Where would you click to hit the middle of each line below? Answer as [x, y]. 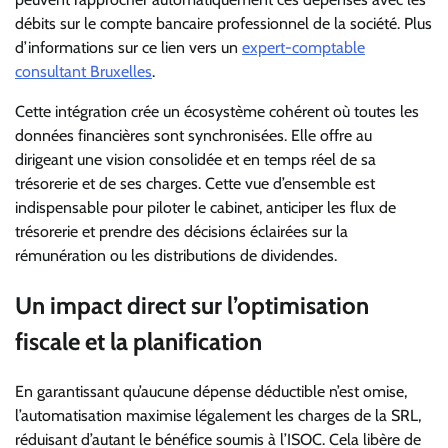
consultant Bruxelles [83, 71]
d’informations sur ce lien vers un [128, 47]
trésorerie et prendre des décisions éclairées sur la [181, 231]
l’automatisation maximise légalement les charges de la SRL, [218, 415]
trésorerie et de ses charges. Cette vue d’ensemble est [195, 183]
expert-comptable [303, 47]
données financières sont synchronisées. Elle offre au [193, 135]
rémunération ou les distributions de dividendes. [176, 255]
